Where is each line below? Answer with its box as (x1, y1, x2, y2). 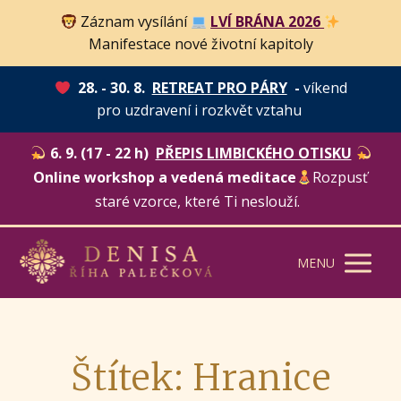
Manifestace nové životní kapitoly (88, 34, 313, 54)
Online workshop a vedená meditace (32, 167, 296, 187)
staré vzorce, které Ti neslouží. (94, 192, 307, 211)
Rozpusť (312, 167, 369, 187)
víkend (303, 78, 347, 98)
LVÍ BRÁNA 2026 (210, 12, 325, 31)
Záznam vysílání (80, 12, 191, 31)
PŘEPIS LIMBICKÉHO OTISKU (155, 143, 352, 163)
